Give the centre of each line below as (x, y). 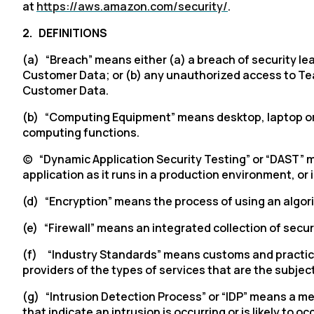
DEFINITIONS (73, 33)
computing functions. (81, 132)
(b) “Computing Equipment (97, 117)
